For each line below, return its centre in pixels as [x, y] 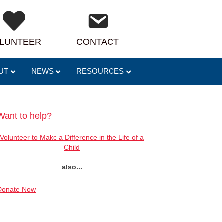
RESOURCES [100, 71]
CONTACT [97, 42]
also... [72, 167]
